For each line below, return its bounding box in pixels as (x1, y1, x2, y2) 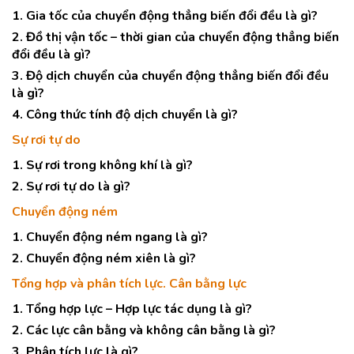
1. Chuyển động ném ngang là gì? (12, 228, 208, 246)
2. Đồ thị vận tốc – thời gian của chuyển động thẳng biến (12, 28, 339, 46)
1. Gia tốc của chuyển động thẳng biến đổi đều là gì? (12, 7, 318, 24)
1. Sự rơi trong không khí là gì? (12, 156, 193, 174)
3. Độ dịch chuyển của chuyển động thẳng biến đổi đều (12, 67, 329, 85)
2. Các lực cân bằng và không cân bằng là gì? (12, 322, 276, 339)
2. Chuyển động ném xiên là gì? (12, 250, 196, 267)
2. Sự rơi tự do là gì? (12, 178, 130, 195)
